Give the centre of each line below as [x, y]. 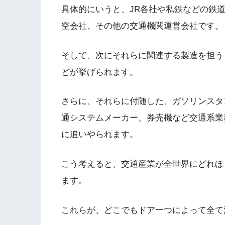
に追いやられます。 [100, 135]
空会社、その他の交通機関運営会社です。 [142, 26]
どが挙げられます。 [100, 72]
